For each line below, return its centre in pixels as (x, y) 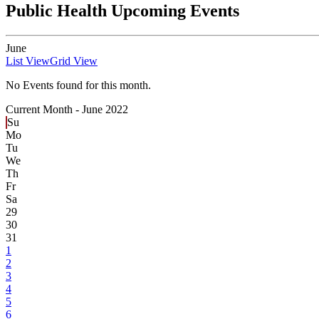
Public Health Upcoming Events (122, 11)
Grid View (74, 61)
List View (28, 61)
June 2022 (105, 110)
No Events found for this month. (78, 85)
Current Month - (44, 110)
